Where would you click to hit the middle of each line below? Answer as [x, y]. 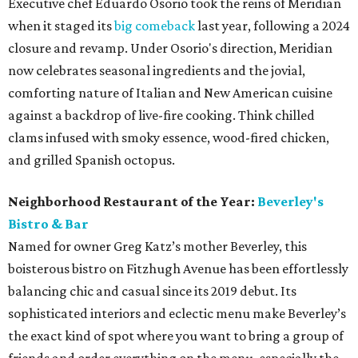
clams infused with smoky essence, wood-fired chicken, [169, 138]
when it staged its [61, 26]
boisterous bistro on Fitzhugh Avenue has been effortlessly [178, 269]
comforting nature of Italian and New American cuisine [170, 93]
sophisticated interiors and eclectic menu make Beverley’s [177, 314]
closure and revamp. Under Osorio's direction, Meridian [170, 48]
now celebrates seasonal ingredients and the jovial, [157, 71]
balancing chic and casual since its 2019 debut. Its [152, 291]
